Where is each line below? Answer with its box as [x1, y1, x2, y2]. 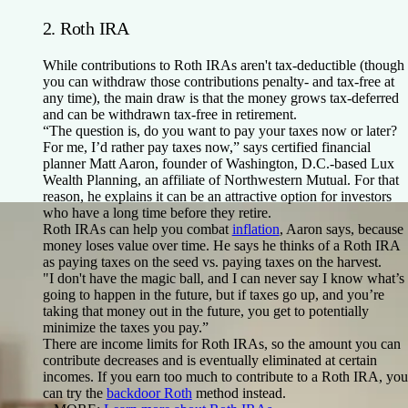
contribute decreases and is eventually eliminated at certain [42, 352, 377, 368]
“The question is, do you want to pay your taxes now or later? [42, 122, 397, 138]
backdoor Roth [106, 384, 192, 401]
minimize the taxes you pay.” [42, 319, 209, 335]
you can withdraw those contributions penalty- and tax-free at [42, 73, 394, 89]
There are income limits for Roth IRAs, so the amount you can [42, 335, 401, 352]
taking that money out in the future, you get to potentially [42, 302, 369, 319]
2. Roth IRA [42, 17, 130, 38]
